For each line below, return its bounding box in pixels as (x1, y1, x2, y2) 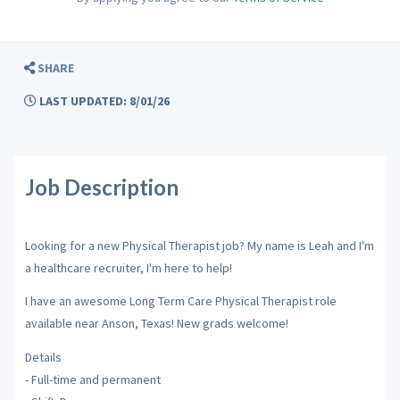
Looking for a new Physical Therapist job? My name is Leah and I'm (24, 237, 374, 254)
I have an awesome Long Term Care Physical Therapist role (24, 293, 337, 309)
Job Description (24, 174, 179, 200)
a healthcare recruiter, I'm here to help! (24, 259, 232, 276)
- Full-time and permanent (24, 371, 161, 387)
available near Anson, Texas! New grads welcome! (24, 315, 288, 331)
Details (24, 348, 62, 365)
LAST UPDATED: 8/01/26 (37, 93, 170, 109)
